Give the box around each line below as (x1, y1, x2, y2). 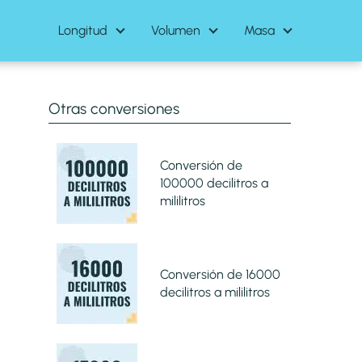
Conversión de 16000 (159, 266, 280, 282)
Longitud (58, 23, 107, 38)
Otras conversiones (48, 99, 179, 118)
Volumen (151, 23, 200, 38)
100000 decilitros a (159, 175, 268, 191)
